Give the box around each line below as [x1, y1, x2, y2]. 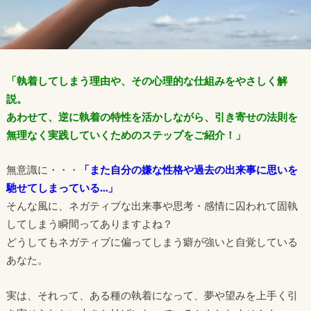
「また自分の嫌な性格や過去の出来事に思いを [78, 163, 298, 176]
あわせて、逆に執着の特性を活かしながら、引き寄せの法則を [6, 110, 298, 123]
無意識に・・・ [6, 163, 79, 176]
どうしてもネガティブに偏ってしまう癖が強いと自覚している [6, 235, 298, 249]
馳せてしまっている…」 [6, 181, 118, 194]
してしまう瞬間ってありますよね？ [6, 217, 173, 230]
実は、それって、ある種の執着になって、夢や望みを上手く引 [6, 288, 298, 301]
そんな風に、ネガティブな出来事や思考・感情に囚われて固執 [6, 199, 298, 212]
